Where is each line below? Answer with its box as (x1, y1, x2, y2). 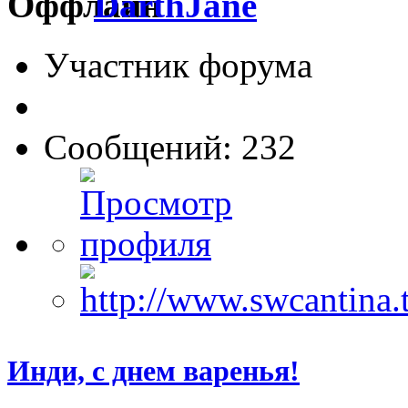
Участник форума (44, 46, 312, 86)
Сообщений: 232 (44, 127, 296, 168)
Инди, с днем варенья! (7, 354, 300, 388)
